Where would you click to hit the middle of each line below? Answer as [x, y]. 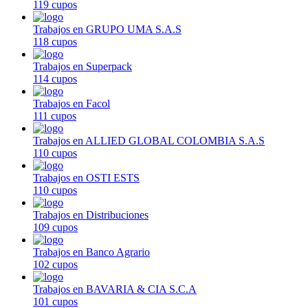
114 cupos [55, 78]
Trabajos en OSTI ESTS [86, 177]
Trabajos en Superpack [82, 66]
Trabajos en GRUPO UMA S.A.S [107, 29]
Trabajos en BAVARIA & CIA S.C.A [115, 289]
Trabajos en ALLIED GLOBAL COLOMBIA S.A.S [149, 140]
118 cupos [55, 41]
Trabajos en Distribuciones [91, 214]
